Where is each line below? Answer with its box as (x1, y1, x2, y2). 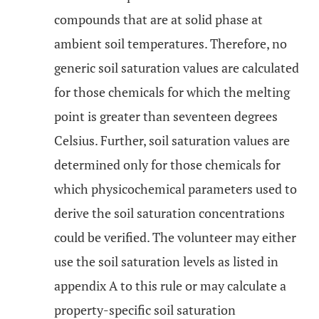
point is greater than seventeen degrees (54, 108, 278, 125)
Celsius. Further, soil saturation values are (54, 132, 290, 149)
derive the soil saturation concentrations (54, 204, 285, 221)
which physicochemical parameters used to (54, 180, 297, 197)
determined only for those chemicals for (54, 156, 281, 173)
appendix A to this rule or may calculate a (54, 277, 286, 294)
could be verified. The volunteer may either (54, 229, 296, 246)
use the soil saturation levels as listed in (54, 253, 278, 270)
